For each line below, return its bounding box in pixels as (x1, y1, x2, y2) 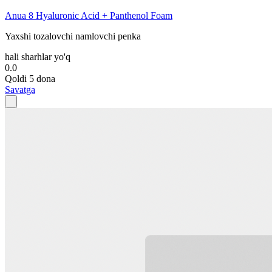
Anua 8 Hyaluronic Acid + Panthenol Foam (5, 10, 172, 21)
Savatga (5, 84, 35, 95)
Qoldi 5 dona (5, 73, 55, 84)
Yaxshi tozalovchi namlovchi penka (5, 30, 141, 41)
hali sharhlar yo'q (5, 51, 70, 62)
